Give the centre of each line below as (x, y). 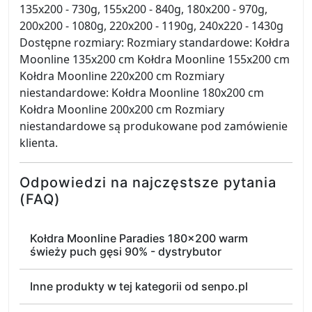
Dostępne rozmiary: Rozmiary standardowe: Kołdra (155, 42)
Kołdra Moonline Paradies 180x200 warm (139, 238)
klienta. (39, 143)
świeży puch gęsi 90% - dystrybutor (126, 251)
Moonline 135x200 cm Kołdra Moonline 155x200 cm (155, 59)
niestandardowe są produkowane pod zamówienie (154, 126)
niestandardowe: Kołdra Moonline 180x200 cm (142, 93)
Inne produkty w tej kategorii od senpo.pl (139, 286)
